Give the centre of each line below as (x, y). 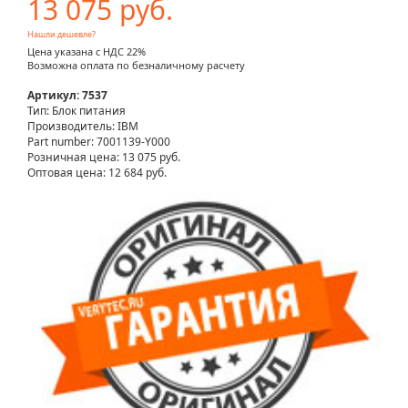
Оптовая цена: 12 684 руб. (97, 173)
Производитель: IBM (83, 127)
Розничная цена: (75, 158)
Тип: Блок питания (76, 111)
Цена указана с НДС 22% (87, 52)
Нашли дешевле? (61, 35)
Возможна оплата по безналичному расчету (136, 66)
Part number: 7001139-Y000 (99, 142)
